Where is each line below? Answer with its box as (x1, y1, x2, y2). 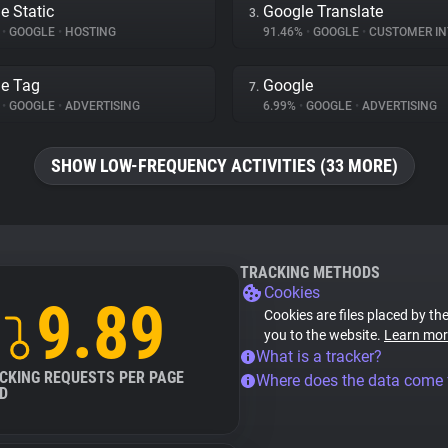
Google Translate (263, 2, 383, 21)
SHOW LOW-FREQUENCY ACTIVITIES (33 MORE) (50, 155, 398, 176)
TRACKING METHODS (240, 263, 380, 282)
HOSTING (62, 25, 116, 39)
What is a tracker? (256, 347, 382, 366)
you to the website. (264, 327, 384, 343)
